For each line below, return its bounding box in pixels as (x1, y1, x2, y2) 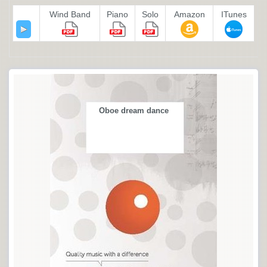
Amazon (173, 10, 205, 19)
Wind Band (49, 10, 91, 19)
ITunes (221, 10, 247, 19)
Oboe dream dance (98, 106, 169, 115)
